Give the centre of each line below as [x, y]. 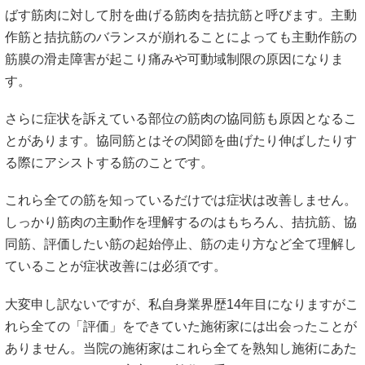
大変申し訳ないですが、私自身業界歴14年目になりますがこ [182, 304]
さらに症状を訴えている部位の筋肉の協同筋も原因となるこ [181, 119]
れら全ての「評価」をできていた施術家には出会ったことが [181, 326]
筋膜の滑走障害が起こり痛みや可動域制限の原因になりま [174, 59]
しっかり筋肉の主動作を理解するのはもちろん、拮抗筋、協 [181, 222]
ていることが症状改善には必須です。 [116, 266]
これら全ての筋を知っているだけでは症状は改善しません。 [181, 200]
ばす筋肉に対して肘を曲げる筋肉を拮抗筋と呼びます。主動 [181, 15]
